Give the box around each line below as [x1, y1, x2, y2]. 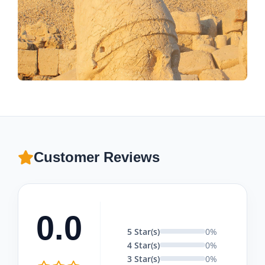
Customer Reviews [34, 149, 160, 165]
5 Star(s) [127, 225, 160, 237]
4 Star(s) [127, 239, 160, 251]
